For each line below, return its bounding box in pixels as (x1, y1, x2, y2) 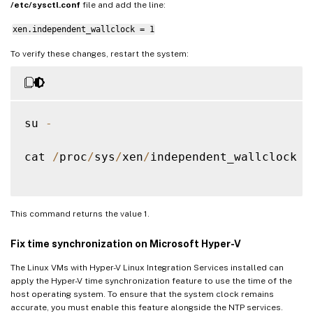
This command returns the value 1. (10, 208, 150, 219)
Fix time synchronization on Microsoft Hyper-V (10, 238, 241, 249)
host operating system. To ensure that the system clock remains (10, 289, 274, 299)
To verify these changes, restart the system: (10, 48, 189, 59)
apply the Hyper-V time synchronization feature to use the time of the (10, 275, 292, 286)
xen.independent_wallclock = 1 (12, 24, 154, 34)
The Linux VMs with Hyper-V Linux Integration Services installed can (10, 262, 284, 272)
